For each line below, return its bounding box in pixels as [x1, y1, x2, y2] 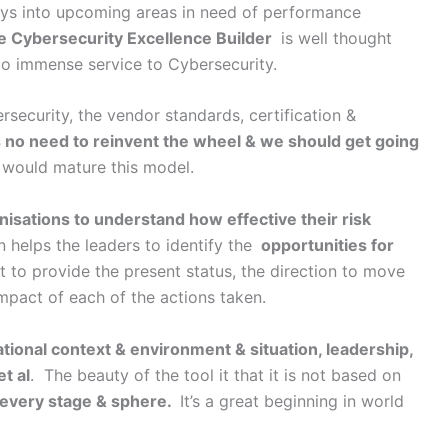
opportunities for [261, 234, 394, 255]
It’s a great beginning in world [175, 390, 404, 411]
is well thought [276, 27, 392, 48]
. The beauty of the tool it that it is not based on [30, 364, 401, 385]
